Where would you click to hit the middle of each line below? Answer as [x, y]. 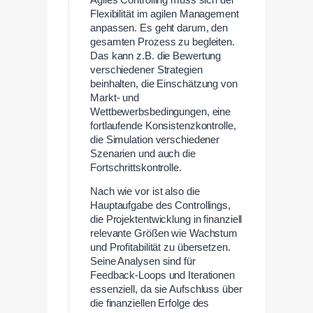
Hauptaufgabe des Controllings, [160, 206]
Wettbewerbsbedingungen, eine [161, 111]
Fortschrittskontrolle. [136, 167]
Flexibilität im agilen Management [165, 14]
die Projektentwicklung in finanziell [166, 220]
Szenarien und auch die [143, 153]
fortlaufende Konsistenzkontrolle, [163, 125]
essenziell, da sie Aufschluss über [166, 290]
